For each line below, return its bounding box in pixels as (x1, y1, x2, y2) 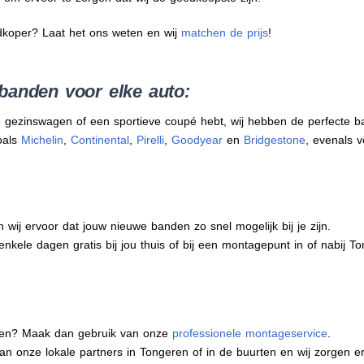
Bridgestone (243, 133, 305, 147)
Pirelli (136, 133, 164, 147)
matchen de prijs (180, 26, 268, 40)
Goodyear (171, 133, 223, 147)
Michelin (20, 133, 63, 147)
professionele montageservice (171, 327, 327, 340)
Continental (70, 133, 129, 147)
